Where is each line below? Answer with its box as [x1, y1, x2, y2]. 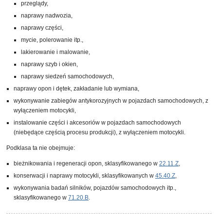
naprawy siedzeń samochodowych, [21, 73, 114, 80]
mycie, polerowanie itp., [21, 36, 83, 43]
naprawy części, [21, 24, 63, 31]
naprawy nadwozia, [21, 12, 73, 19]
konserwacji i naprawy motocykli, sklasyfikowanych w [14, 172, 155, 179]
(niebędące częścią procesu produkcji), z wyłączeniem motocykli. [14, 129, 185, 136]
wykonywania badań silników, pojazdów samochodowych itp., [14, 184, 176, 191]
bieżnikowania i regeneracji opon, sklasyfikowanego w [14, 160, 159, 167]
